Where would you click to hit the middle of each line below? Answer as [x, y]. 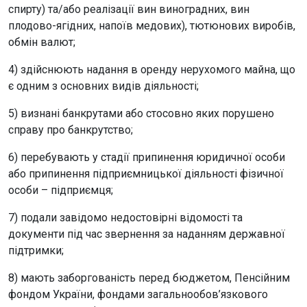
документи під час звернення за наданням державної [147, 234]
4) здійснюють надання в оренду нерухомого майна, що [152, 69]
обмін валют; [42, 42]
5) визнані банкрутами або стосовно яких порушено [141, 113]
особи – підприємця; [61, 190]
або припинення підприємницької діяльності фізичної [146, 173]
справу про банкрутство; [71, 130]
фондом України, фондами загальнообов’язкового [138, 294]
